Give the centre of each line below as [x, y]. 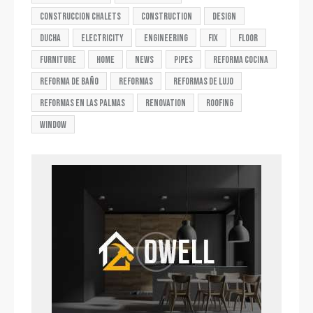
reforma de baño [69, 81]
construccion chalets [80, 16]
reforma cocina [241, 59]
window [53, 124]
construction [167, 16]
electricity [102, 38]
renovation [166, 103]
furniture [58, 59]
